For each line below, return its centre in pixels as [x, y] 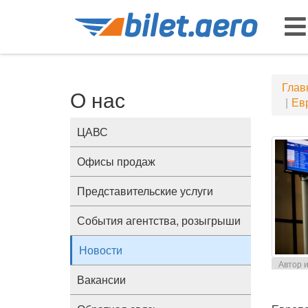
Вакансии [101, 279]
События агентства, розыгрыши [159, 220]
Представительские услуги [145, 191]
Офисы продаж [116, 161]
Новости [101, 250]
